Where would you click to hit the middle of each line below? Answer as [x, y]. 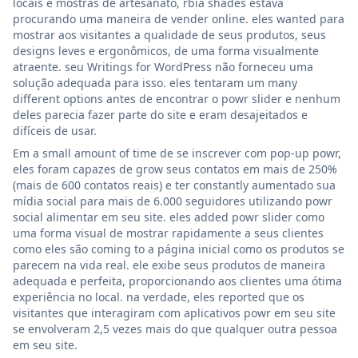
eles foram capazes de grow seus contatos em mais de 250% [175, 169]
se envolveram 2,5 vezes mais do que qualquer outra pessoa [175, 328]
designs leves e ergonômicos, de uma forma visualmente [166, 50]
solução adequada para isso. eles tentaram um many [155, 82]
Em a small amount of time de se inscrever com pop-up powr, [177, 153]
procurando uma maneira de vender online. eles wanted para [179, 18]
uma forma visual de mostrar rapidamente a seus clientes [168, 233]
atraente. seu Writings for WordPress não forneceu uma [163, 66]
